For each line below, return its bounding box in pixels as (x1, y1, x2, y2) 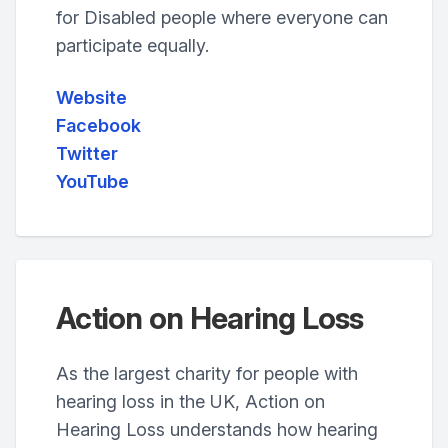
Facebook (56, 115, 141, 136)
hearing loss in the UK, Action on (56, 391, 325, 412)
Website (56, 87, 127, 108)
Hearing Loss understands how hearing (56, 419, 378, 440)
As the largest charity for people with (56, 363, 358, 384)
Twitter (56, 143, 118, 164)
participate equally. (56, 35, 209, 56)
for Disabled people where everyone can (56, 7, 388, 28)
